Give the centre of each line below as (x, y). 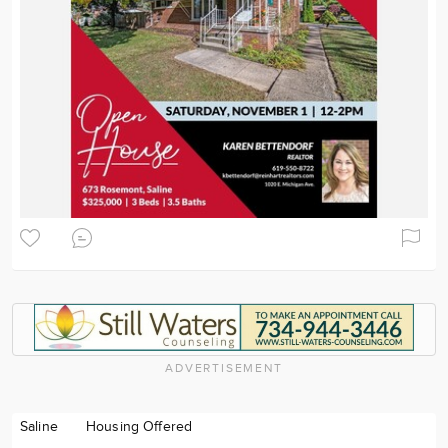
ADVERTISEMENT (224, 367)
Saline (39, 426)
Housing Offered (139, 426)
